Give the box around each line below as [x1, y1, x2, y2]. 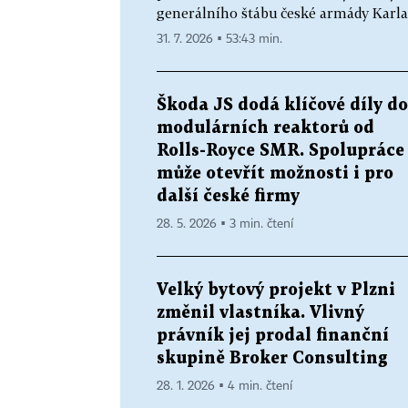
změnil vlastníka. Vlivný [157, 304, 364, 321]
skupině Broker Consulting [157, 350, 388, 366]
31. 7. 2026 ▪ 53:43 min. [157, 32, 282, 46]
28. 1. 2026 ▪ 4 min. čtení [157, 379, 292, 393]
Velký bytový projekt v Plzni [157, 281, 395, 298]
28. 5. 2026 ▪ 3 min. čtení [157, 217, 293, 230]
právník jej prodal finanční [157, 327, 389, 343]
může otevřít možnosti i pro [157, 165, 393, 181]
